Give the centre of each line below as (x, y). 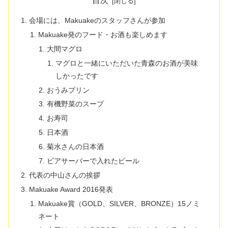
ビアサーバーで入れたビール (93, 161)
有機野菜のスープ (75, 104)
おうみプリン (68, 90)
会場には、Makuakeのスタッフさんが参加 (97, 21)
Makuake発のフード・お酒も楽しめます (103, 34)
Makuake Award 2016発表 (71, 189)
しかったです (77, 76)
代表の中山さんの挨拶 (65, 175)
